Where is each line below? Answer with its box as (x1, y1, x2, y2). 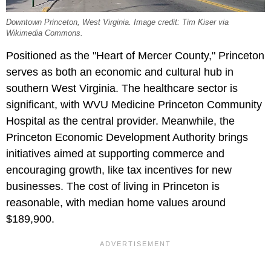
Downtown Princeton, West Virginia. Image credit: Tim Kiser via (6, 18, 229, 27)
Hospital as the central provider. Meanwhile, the (6, 114, 235, 127)
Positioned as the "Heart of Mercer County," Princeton (6, 49, 264, 62)
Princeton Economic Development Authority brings (6, 131, 248, 143)
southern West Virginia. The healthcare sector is (6, 82, 238, 94)
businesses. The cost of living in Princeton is (6, 180, 220, 192)
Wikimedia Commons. (6, 28, 83, 38)
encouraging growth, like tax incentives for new (6, 163, 232, 176)
